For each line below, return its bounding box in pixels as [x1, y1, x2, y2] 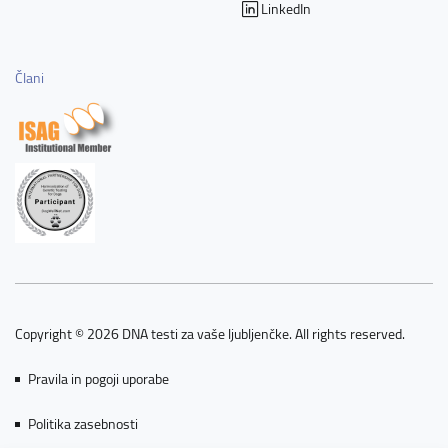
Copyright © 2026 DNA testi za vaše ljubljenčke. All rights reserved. [15, 320, 405, 347]
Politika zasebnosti [28, 410, 138, 437]
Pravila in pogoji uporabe [28, 365, 169, 392]
